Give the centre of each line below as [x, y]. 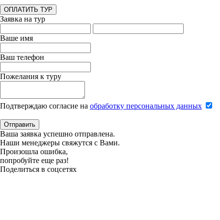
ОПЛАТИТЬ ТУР [28, 10]
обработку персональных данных [146, 106]
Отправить [20, 125]
